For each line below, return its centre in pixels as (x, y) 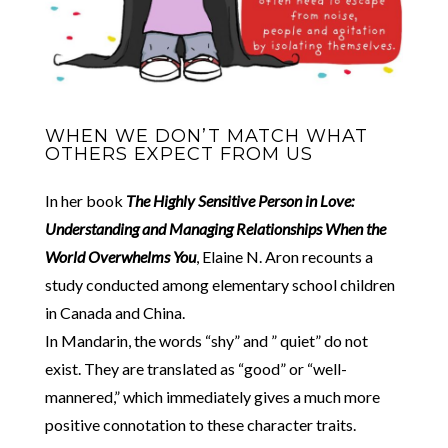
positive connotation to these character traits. (200, 424)
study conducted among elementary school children (219, 284)
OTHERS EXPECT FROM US (178, 153)
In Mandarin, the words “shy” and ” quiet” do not (206, 340)
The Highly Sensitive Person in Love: (239, 200)
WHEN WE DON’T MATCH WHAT (206, 135)
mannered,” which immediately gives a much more (212, 396)
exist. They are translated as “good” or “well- (195, 368)
